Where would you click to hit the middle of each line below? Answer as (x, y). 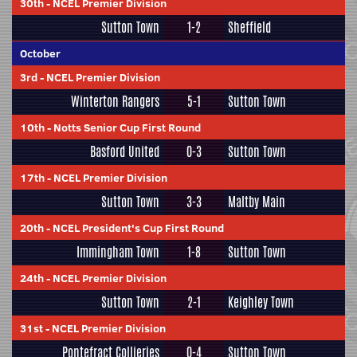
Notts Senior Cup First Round (127, 127)
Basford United (125, 152)
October (40, 53)
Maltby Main (257, 202)
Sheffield (249, 27)
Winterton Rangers (115, 102)
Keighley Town (261, 302)
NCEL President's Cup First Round (138, 228)
